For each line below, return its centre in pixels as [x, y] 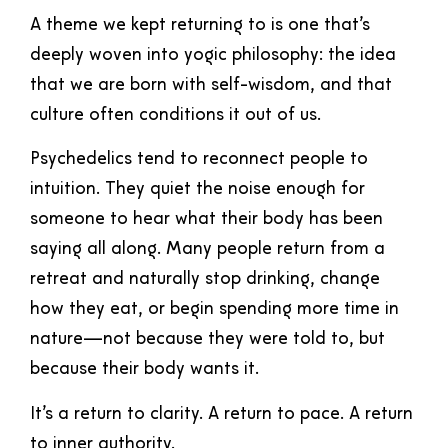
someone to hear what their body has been [206, 220]
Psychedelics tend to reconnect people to [199, 160]
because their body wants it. [144, 370]
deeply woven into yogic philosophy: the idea [213, 55]
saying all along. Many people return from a [207, 250]
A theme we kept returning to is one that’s [200, 25]
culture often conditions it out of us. [175, 115]
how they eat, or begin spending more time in [214, 310]
